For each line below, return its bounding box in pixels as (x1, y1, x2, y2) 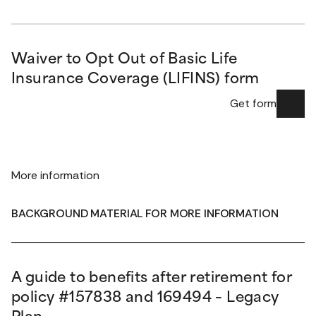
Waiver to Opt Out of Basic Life (11, 53, 238, 67)
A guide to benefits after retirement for (11, 272, 292, 286)
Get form (230, 96, 276, 111)
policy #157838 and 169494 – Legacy (11, 291, 279, 305)
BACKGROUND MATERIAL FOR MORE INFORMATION (11, 206, 279, 221)
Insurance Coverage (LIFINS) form (11, 73, 260, 87)
